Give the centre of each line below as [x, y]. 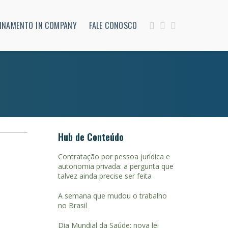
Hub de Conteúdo [91, 137]
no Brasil [72, 205]
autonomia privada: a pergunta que [116, 166]
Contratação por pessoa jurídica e [114, 156]
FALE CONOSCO [113, 25]
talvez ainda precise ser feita [105, 176]
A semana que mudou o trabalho [112, 196]
